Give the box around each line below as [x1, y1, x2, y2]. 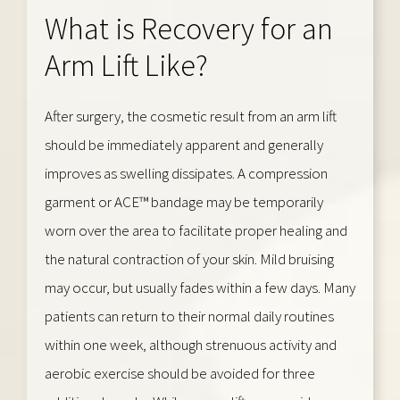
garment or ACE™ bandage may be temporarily [45, 191, 323, 212]
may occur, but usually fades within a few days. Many [45, 277, 355, 297]
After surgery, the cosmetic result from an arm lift [45, 105, 337, 126]
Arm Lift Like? [45, 46, 208, 84]
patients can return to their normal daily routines [45, 305, 334, 326]
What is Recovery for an [45, 9, 333, 47]
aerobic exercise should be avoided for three [45, 362, 315, 383]
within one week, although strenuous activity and [45, 334, 337, 354]
